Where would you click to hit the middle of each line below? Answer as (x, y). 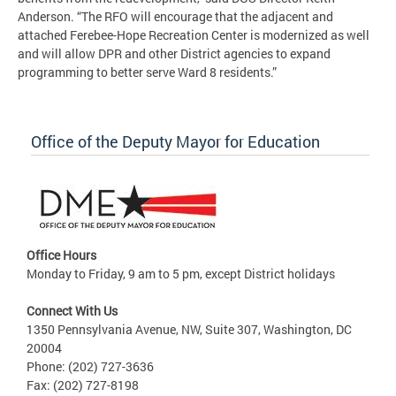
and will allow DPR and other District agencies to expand (174, 53)
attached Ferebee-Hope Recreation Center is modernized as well (194, 34)
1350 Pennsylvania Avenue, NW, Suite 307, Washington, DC (189, 329)
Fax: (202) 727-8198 (83, 385)
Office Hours (61, 255)
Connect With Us (72, 310)
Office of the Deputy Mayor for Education (175, 141)
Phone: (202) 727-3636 (90, 366)
